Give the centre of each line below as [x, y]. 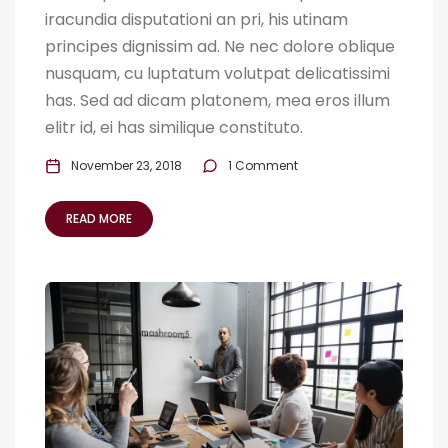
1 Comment [263, 166]
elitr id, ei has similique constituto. [174, 128]
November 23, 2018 [126, 166]
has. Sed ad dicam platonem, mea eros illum [217, 101]
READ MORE [99, 219]
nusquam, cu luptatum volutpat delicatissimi [217, 74]
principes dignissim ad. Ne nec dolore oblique [220, 47]
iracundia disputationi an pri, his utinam [196, 20]
